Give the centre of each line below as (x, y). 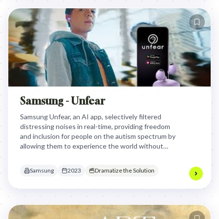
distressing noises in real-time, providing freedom (95, 126)
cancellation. (39, 165)
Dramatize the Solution (125, 170)
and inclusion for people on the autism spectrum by (98, 136)
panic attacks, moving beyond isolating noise (88, 156)
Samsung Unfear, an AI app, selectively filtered (91, 117)
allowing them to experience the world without (92, 146)
